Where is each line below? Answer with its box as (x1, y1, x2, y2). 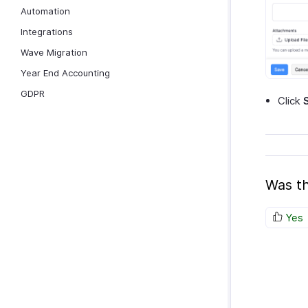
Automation (21, 5, 70, 16)
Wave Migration (21, 47, 87, 58)
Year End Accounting (21, 67, 110, 78)
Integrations (21, 26, 73, 37)
